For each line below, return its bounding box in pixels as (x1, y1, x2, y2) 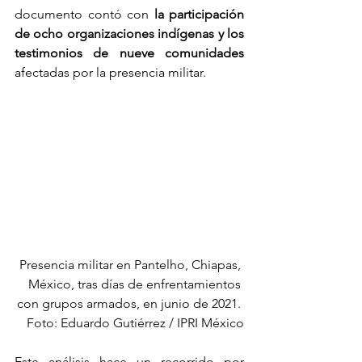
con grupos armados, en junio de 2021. (17, 295, 244, 311)
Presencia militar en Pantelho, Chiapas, (19, 256, 244, 272)
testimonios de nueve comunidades (15, 45, 244, 61)
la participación (154, 6, 244, 23)
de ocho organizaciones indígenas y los (15, 26, 244, 42)
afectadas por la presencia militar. (15, 65, 206, 81)
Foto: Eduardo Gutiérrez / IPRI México (27, 314, 244, 330)
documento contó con (15, 6, 154, 23)
